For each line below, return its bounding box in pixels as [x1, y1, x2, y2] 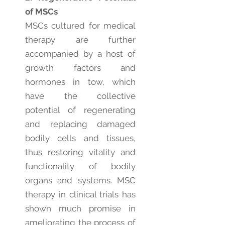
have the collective [25, 91, 136, 101]
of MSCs [25, 7, 58, 17]
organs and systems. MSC [25, 175, 136, 185]
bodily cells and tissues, [25, 133, 136, 143]
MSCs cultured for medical [25, 21, 136, 31]
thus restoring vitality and [25, 147, 136, 157]
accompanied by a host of [25, 49, 136, 59]
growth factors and [25, 63, 136, 73]
